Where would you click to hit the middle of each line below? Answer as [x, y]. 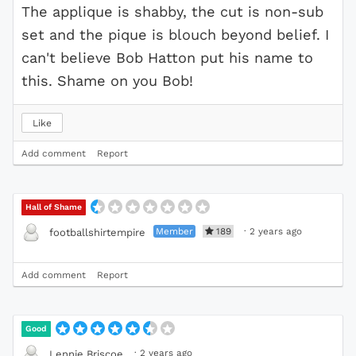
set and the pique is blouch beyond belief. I [175, 35]
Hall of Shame [54, 207]
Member [174, 232]
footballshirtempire [97, 232]
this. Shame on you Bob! [107, 81]
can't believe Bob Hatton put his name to [167, 58]
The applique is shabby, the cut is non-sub [172, 12]
